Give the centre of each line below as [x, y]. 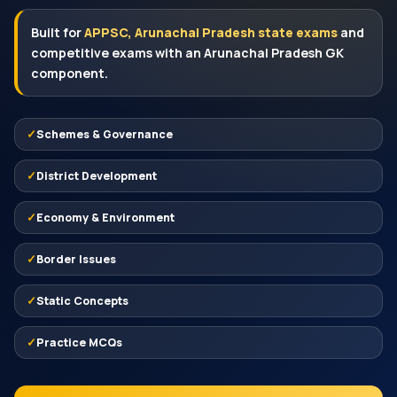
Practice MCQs [79, 343]
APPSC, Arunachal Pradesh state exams [211, 33]
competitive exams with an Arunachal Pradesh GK [187, 53]
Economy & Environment [105, 218]
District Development [97, 176]
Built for [58, 33]
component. [70, 74]
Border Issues [76, 260]
